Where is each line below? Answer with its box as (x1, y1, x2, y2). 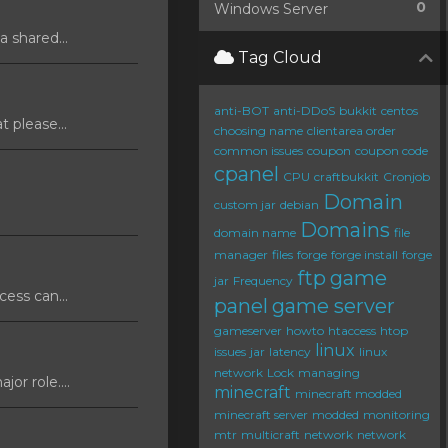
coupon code (355, 143, 428, 158)
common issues (214, 143, 303, 158)
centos (381, 103, 418, 118)
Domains (300, 218, 390, 242)
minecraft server (214, 407, 308, 422)
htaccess (328, 323, 376, 338)
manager (214, 247, 268, 262)
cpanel (214, 162, 279, 186)
